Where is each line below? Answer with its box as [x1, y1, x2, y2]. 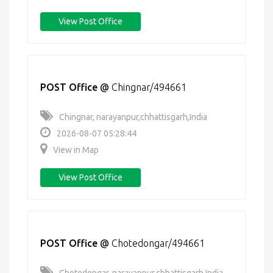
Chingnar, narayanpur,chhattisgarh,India [59, 112, 207, 122]
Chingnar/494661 [112, 82, 186, 93]
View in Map [53, 145, 99, 155]
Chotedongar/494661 [112, 238, 205, 249]
